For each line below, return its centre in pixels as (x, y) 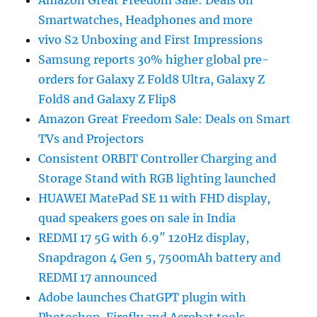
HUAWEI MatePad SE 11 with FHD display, (155, 198)
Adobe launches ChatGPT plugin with (143, 298)
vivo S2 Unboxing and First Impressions (151, 40)
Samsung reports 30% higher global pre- (154, 60)
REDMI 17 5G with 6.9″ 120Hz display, (144, 238)
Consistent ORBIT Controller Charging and (158, 159)
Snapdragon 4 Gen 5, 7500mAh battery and (160, 258)
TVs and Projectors (91, 139)
